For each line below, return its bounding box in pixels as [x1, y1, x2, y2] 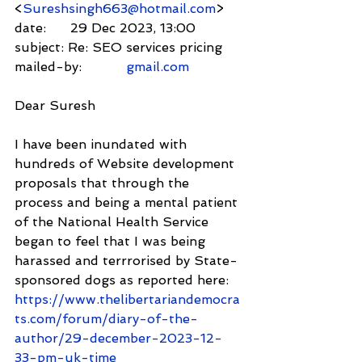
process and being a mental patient [15, 194, 242, 210]
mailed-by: [15, 58, 126, 74]
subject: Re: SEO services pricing [15, 39, 222, 55]
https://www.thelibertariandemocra [15, 291, 240, 307]
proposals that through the [15, 175, 193, 191]
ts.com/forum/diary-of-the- [15, 310, 198, 326]
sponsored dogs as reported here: [15, 271, 233, 288]
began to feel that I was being [15, 233, 209, 249]
